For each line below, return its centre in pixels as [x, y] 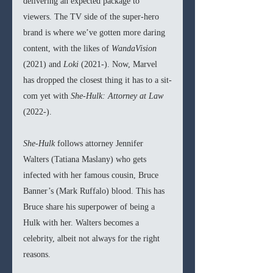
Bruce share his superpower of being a [90, 207]
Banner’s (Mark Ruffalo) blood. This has [95, 191]
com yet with [47, 96]
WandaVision [135, 49]
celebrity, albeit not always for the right [93, 239]
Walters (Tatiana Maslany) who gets [86, 160]
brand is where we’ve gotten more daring [95, 33]
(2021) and [43, 65]
